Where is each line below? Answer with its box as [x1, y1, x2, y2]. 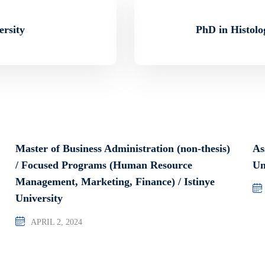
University [15, 192, 63, 204]
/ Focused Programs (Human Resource [15, 159, 192, 171]
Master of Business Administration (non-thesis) [15, 142, 230, 154]
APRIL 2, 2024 [30, 217, 82, 227]
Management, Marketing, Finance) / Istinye [15, 175, 215, 188]
